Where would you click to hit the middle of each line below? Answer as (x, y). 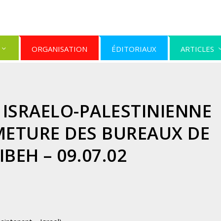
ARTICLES (198, 49)
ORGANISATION (60, 49)
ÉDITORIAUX (134, 49)
